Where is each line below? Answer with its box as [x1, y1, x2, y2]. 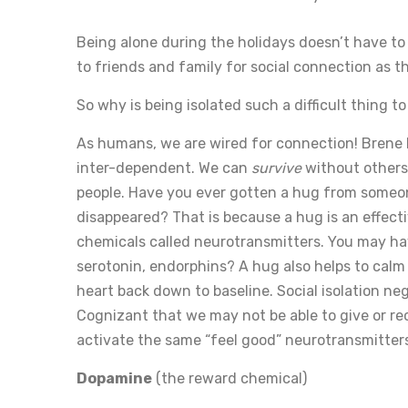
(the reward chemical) [152, 369, 307, 387]
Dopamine [76, 369, 152, 387]
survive [251, 158, 305, 177]
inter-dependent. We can [76, 158, 251, 177]
